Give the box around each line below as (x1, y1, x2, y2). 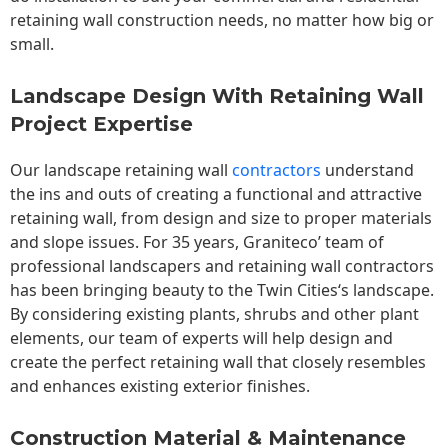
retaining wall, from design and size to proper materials (10, 207, 432, 230)
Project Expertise (10, 112, 193, 137)
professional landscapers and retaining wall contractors (10, 255, 434, 278)
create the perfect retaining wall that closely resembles (10, 351, 426, 374)
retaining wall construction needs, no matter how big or (10, 9, 434, 32)
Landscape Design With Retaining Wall (10, 84, 424, 109)
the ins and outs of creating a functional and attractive (10, 183, 422, 206)
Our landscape (10, 159, 125, 182)
